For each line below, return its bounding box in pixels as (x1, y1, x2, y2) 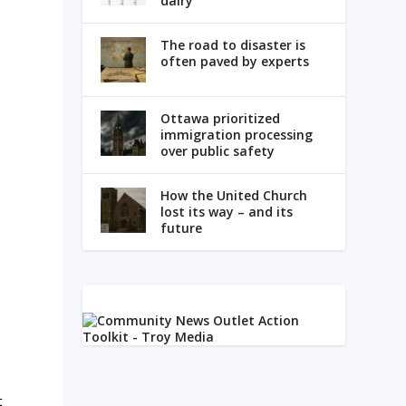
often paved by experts (159, 53, 309, 71)
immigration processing (159, 126, 313, 144)
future (159, 219, 202, 237)
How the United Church (159, 187, 307, 205)
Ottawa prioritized (159, 110, 280, 128)
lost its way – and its (159, 203, 293, 221)
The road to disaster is (159, 36, 305, 54)
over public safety (159, 142, 275, 160)
